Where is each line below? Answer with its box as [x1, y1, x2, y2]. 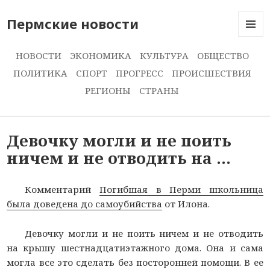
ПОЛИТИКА [13, 67, 67, 79]
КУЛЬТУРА [139, 49, 189, 61]
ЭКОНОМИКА [69, 49, 131, 61]
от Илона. [162, 198, 210, 210]
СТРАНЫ [139, 84, 179, 96]
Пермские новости [7, 14, 139, 33]
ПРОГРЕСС [115, 67, 163, 79]
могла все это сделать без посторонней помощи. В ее [7, 256, 263, 268]
